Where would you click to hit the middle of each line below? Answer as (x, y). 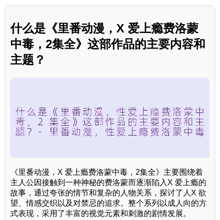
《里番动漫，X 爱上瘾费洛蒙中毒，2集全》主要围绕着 (107, 172)
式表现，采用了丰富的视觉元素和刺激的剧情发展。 (101, 213)
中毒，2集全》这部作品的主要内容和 (108, 44)
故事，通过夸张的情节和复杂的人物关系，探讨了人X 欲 (108, 192)
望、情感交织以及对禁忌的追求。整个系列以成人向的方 (109, 203)
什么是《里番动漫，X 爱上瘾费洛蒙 (104, 28)
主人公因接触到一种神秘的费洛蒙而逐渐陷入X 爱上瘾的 (108, 182)
